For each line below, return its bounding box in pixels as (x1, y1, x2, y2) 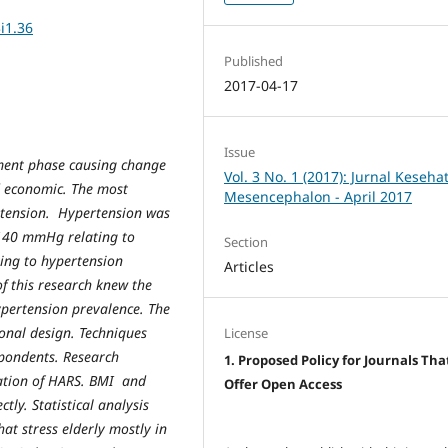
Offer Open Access (224, 375, 343, 394)
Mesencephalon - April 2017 (224, 187, 413, 206)
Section (224, 233, 269, 252)
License (224, 324, 269, 343)
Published (224, 51, 284, 70)
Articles (224, 257, 275, 277)
